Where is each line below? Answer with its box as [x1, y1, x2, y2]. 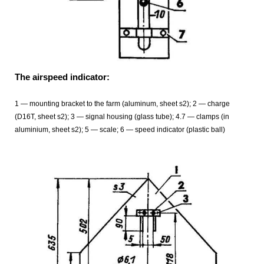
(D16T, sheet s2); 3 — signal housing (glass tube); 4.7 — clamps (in [15, 113, 229, 121]
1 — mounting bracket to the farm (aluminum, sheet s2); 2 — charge [15, 100, 230, 108]
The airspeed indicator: [15, 72, 110, 82]
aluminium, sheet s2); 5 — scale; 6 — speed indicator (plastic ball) [15, 126, 225, 134]
